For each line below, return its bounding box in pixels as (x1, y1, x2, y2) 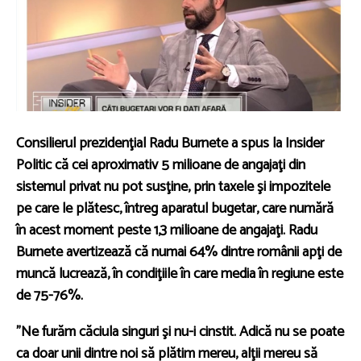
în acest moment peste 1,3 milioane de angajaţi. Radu (16, 218, 317, 243)
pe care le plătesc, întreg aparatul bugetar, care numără (16, 196, 334, 221)
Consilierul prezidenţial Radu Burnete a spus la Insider (16, 131, 324, 156)
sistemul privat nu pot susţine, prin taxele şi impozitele (16, 174, 330, 199)
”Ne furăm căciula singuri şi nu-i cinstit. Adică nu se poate (16, 319, 344, 344)
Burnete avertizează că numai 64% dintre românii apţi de (16, 239, 342, 264)
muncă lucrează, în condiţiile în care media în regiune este (16, 261, 343, 286)
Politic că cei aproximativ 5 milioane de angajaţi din (16, 152, 305, 177)
